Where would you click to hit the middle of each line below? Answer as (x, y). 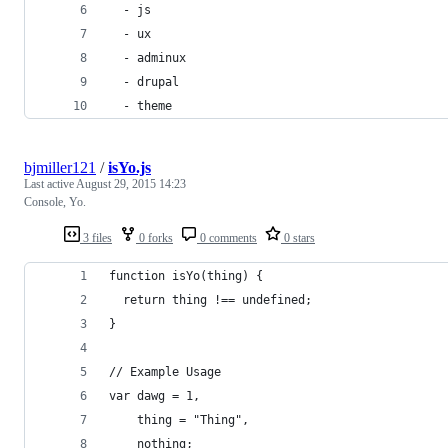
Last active (50, 183)
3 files (96, 237)
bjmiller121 (60, 167)
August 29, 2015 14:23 (131, 183)
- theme (140, 105)
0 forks (154, 237)
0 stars (298, 237)
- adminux (147, 57)
